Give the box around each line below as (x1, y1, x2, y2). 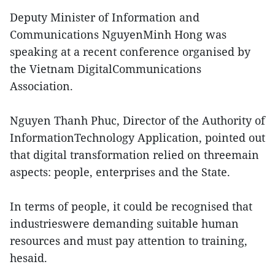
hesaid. (10, 250, 47, 266)
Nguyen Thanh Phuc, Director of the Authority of (10, 113, 265, 128)
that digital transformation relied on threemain (10, 147, 259, 163)
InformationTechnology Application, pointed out (10, 130, 265, 145)
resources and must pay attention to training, (10, 233, 247, 249)
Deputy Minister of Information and (10, 10, 199, 25)
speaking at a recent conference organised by (10, 44, 250, 60)
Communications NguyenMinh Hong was (10, 27, 227, 42)
